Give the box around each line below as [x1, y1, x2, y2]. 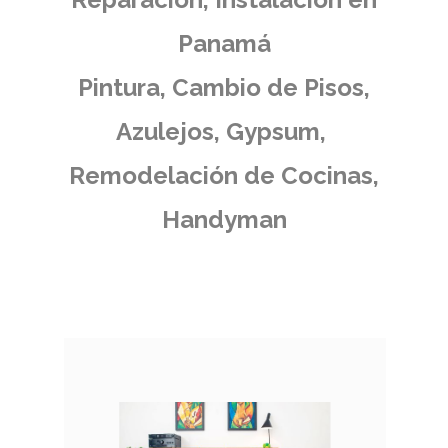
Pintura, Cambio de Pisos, [78, 73, 370, 102]
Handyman [161, 205, 287, 234]
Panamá [177, 29, 271, 58]
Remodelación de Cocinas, [69, 161, 379, 190]
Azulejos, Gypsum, [116, 117, 332, 146]
